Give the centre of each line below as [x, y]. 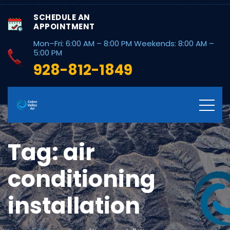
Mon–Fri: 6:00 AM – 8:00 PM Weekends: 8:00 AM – [124, 43]
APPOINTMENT [64, 26]
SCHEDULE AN [62, 17]
